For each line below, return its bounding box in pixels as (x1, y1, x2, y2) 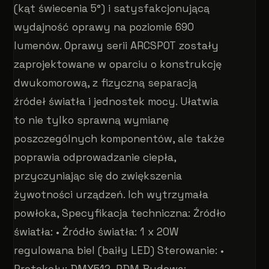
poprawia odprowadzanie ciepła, (14, 150, 177, 164)
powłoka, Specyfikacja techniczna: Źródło (14, 206, 226, 220)
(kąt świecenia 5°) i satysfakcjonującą (14, 1, 210, 15)
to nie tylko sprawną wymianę (14, 113, 169, 127)
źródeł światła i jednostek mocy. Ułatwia (14, 94, 219, 108)
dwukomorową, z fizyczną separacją (14, 76, 198, 89)
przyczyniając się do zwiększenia (14, 169, 183, 183)
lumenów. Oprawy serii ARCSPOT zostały (14, 38, 219, 52)
